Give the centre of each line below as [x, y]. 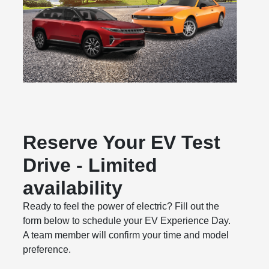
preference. [47, 250]
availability [73, 188]
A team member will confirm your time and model [126, 235]
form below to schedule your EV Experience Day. [127, 221]
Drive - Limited [90, 165]
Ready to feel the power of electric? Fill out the [121, 207]
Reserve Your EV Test [122, 143]
